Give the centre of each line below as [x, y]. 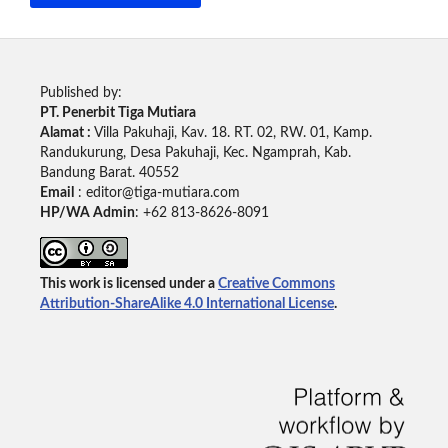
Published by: [80, 92]
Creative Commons [276, 283]
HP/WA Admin [87, 212]
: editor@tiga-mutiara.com [156, 192]
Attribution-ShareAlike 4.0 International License [186, 303]
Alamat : [66, 132]
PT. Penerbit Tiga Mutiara [117, 112]
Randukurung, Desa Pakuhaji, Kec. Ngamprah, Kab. [195, 152]
